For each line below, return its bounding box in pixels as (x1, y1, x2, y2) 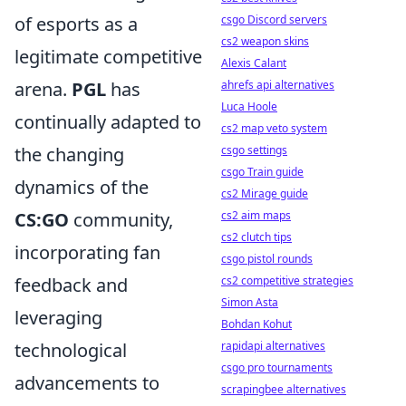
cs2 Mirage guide (221, 186, 308, 201)
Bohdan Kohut (221, 316, 292, 332)
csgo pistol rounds (221, 251, 313, 266)
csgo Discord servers (221, 12, 327, 27)
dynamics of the (14, 175, 149, 199)
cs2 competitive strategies (221, 273, 353, 288)
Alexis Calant (221, 55, 286, 71)
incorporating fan (14, 240, 160, 265)
